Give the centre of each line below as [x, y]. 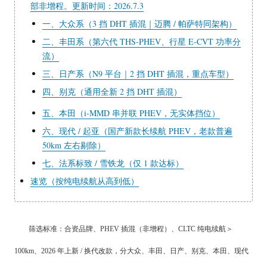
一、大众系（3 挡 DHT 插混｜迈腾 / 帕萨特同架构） [139, 24]
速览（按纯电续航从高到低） [84, 181]
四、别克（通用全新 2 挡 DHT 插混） [112, 91]
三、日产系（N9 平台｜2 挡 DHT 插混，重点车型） [138, 74]
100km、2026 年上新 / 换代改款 [63, 251]
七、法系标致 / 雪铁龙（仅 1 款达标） [113, 163]
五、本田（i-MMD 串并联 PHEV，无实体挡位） [131, 113]
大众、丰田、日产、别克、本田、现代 [187, 251]
